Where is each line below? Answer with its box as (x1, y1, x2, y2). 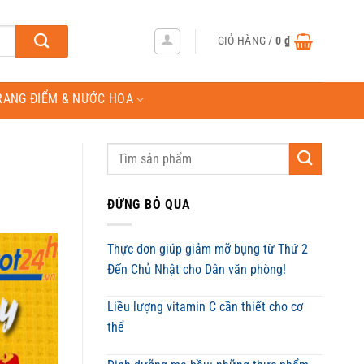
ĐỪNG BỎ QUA (107, 197, 191, 212)
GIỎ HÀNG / (217, 33, 276, 48)
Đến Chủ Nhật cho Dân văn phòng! (107, 261, 286, 277)
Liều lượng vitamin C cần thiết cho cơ (107, 299, 303, 315)
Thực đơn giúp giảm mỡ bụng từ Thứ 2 (107, 240, 308, 257)
